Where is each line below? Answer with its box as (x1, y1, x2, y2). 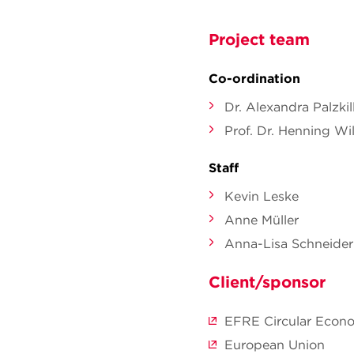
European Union (224, 337, 325, 352)
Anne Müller (224, 212, 299, 228)
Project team (209, 29, 310, 49)
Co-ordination (209, 70, 300, 86)
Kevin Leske (224, 188, 299, 204)
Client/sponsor (209, 272, 326, 292)
